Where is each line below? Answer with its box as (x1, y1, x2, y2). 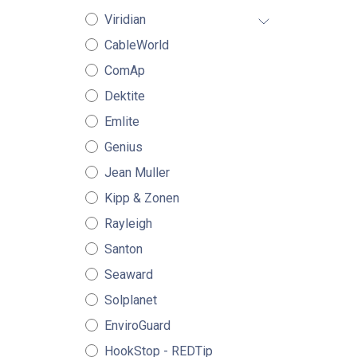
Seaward (104, 267, 153, 282)
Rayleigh (104, 216, 152, 231)
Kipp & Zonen (104, 190, 179, 206)
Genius (104, 139, 143, 155)
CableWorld (104, 37, 169, 53)
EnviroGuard (104, 318, 171, 333)
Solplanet (104, 292, 157, 308)
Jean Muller (104, 165, 170, 180)
